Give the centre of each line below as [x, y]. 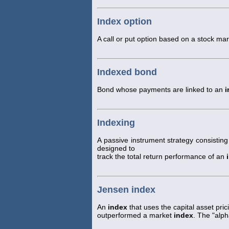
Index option [124, 22]
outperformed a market [135, 215]
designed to [116, 148]
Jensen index [126, 189]
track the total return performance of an [162, 156]
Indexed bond [127, 72]
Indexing [116, 122]
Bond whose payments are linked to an [161, 89]
